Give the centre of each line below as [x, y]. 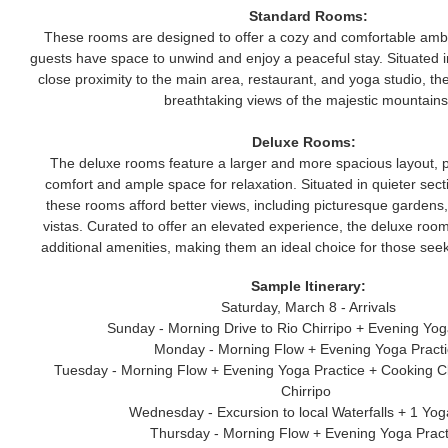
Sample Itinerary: [308, 286]
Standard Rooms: [308, 16]
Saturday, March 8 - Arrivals [308, 307]
